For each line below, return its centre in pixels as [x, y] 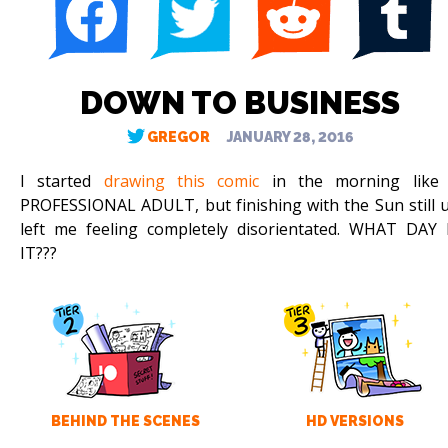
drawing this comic [181, 181]
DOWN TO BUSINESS [240, 103]
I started [62, 181]
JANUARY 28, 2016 [290, 137]
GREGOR [178, 137]
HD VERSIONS [355, 421]
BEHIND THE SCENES [125, 421]
